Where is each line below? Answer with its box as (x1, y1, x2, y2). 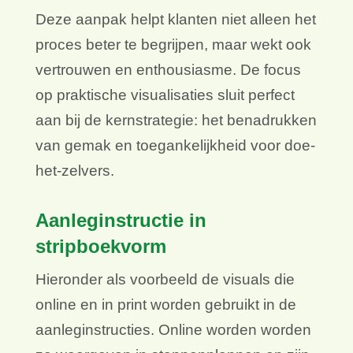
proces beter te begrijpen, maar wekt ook (35, 36, 311, 54)
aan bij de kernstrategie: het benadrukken (35, 112, 317, 129)
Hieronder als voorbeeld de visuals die (35, 271, 295, 288)
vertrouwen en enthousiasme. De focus (35, 61, 301, 79)
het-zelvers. (35, 162, 114, 180)
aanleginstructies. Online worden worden (35, 321, 311, 339)
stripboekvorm (35, 236, 166, 258)
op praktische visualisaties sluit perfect (35, 87, 295, 104)
